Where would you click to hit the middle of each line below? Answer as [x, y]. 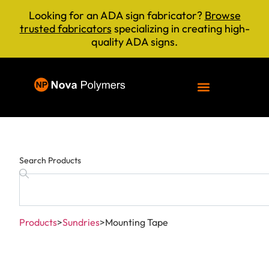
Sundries [81, 222]
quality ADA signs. [134, 42]
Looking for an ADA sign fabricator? [116, 15]
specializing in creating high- [180, 29]
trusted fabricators [65, 29]
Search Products [50, 160]
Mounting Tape [137, 222]
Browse [222, 15]
